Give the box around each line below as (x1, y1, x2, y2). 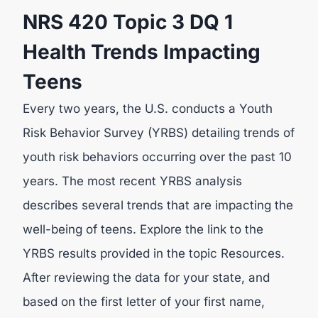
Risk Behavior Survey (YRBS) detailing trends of (23, 126, 295, 140)
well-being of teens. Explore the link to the (23, 222, 263, 236)
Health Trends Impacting (23, 40, 261, 64)
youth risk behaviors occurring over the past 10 (23, 150, 292, 164)
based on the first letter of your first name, (23, 295, 265, 309)
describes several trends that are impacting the (23, 198, 293, 212)
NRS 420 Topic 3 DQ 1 (23, 10, 233, 34)
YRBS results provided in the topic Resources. (23, 246, 285, 261)
